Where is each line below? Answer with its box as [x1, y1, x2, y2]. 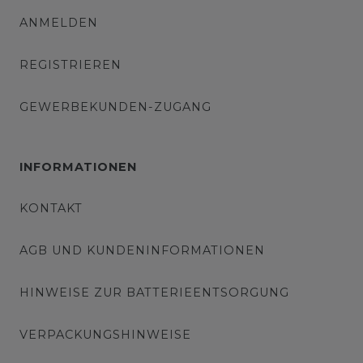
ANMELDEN [19, 15, 98, 30]
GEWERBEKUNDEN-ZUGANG [19, 99, 211, 114]
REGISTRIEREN [19, 57, 122, 72]
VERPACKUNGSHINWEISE [19, 327, 191, 342]
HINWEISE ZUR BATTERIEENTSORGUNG [19, 284, 289, 300]
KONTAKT [19, 200, 83, 216]
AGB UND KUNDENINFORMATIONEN [19, 242, 265, 258]
